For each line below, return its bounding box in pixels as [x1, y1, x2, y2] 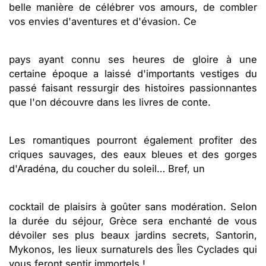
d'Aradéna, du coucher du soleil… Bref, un [9, 162, 205, 175]
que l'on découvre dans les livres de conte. [9, 96, 211, 108]
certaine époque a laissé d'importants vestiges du [9, 67, 257, 80]
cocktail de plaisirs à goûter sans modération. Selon [9, 200, 257, 213]
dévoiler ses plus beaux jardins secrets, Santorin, [9, 229, 257, 241]
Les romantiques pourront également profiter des [9, 134, 257, 146]
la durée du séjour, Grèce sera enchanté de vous [9, 214, 257, 227]
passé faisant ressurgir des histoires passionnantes [9, 81, 257, 94]
